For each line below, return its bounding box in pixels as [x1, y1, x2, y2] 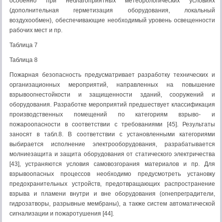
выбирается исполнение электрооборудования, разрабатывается [9, 141, 215, 148]
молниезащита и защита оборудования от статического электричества [9, 151, 215, 158]
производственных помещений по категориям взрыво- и [9, 111, 215, 118]
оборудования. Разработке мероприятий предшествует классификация [9, 101, 215, 108]
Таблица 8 [9, 56, 38, 63]
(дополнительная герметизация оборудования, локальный [9, 7, 215, 14]
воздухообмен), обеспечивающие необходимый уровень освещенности [9, 17, 215, 24]
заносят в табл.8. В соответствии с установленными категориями [9, 131, 215, 138]
